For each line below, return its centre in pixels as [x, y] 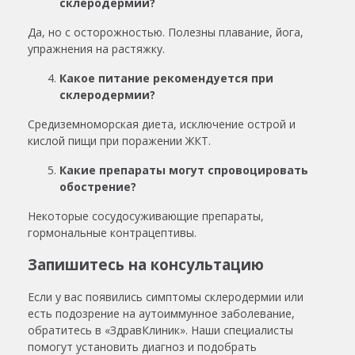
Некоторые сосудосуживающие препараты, [146, 216]
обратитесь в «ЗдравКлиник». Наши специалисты [160, 330]
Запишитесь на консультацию [146, 264]
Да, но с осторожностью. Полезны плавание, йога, [166, 32]
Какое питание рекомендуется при [166, 78]
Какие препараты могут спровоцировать [184, 170]
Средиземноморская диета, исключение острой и [162, 124]
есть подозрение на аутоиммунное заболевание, [161, 313]
